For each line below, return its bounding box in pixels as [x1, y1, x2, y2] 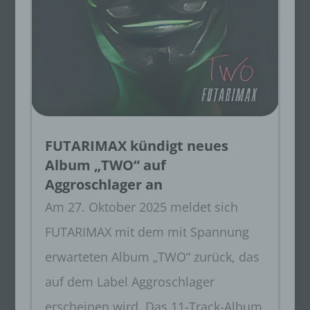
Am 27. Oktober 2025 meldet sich [44, 198, 238, 215]
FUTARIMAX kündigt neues [44, 136, 228, 155]
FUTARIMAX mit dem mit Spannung [44, 223, 249, 240]
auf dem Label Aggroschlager [44, 273, 215, 290]
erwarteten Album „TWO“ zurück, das [44, 248, 259, 265]
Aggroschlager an [44, 174, 163, 194]
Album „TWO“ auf [44, 155, 166, 174]
